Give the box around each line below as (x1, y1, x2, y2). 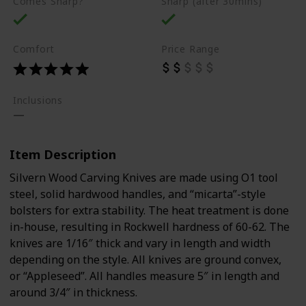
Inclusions (12, 94, 64, 107)
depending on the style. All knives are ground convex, (10, 251, 281, 267)
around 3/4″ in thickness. (10, 284, 137, 300)
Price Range (161, 42, 220, 55)
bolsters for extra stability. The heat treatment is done (10, 202, 289, 218)
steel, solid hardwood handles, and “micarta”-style (10, 186, 266, 201)
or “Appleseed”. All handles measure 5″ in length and (10, 268, 279, 283)
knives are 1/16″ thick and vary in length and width (10, 235, 270, 251)
